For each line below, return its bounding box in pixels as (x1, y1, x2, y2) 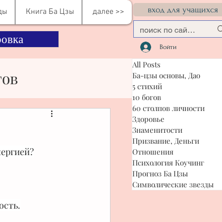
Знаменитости (132, 125, 182, 135)
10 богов (132, 92, 161, 102)
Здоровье (132, 114, 165, 124)
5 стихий (132, 81, 162, 91)
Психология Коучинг (132, 158, 204, 167)
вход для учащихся (148, 5, 218, 14)
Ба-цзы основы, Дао (132, 70, 200, 80)
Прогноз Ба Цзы (132, 168, 188, 178)
